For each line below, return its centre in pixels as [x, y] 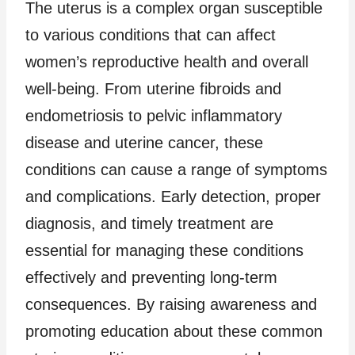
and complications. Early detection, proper [173, 196]
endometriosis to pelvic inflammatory [154, 115]
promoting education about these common [174, 331]
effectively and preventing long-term [151, 277]
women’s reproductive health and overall [167, 61]
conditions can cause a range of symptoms [176, 169]
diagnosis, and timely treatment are [149, 223]
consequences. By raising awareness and [171, 304]
